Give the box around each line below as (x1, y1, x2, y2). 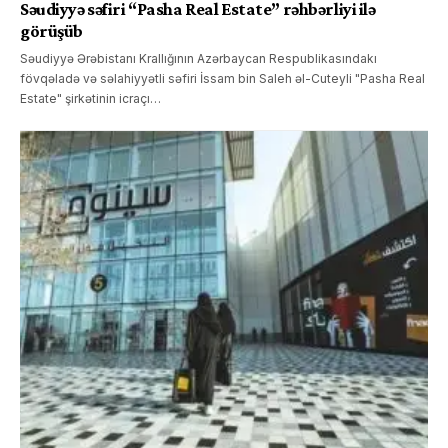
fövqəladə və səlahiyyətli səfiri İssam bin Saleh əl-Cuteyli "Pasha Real (20, 70, 425, 86)
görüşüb (20, 20, 83, 41)
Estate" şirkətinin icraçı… (20, 90, 161, 106)
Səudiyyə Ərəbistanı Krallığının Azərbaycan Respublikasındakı (20, 50, 377, 66)
